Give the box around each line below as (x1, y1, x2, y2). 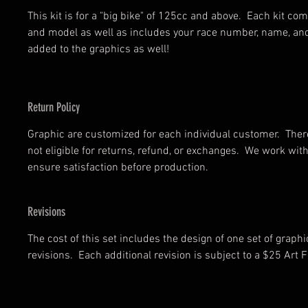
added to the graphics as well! (27, 43, 172, 56)
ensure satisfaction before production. (27, 161, 214, 175)
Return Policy (27, 100, 80, 115)
